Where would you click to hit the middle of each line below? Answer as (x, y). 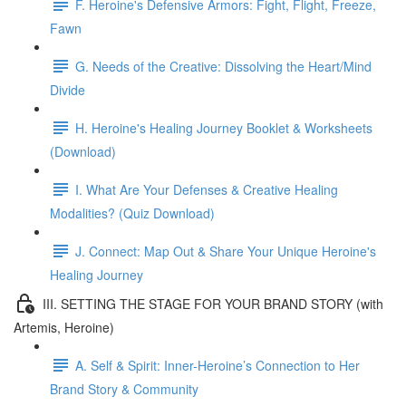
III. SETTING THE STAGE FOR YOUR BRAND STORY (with (213, 303)
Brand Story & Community (124, 389)
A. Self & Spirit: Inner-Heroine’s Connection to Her (217, 365)
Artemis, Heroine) (64, 327)
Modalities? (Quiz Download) (132, 213)
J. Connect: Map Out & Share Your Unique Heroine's (226, 251)
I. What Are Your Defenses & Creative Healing (207, 189)
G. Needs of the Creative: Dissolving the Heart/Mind (223, 66)
